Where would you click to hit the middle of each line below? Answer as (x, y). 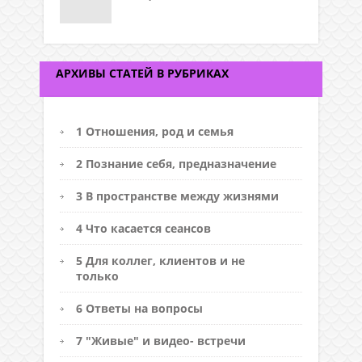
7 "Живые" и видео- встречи (161, 340)
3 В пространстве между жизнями (177, 196)
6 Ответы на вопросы (139, 308)
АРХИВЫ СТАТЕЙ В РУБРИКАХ (142, 73)
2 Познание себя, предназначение (176, 163)
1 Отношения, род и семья (155, 131)
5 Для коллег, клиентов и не (160, 260)
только (97, 276)
